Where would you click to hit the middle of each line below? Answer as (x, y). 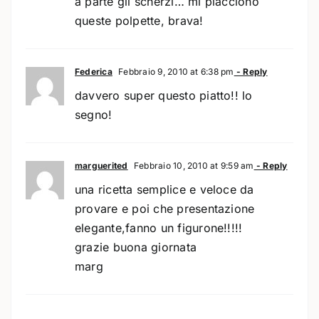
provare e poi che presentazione (164, 208)
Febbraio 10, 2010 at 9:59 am (193, 165)
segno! (93, 114)
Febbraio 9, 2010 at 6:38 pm (175, 71)
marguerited (101, 165)
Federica (93, 71)
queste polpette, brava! (139, 20)
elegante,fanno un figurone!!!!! (158, 228)
